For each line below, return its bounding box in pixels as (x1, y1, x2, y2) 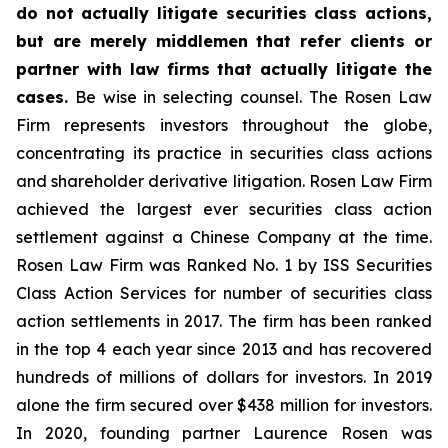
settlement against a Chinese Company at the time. (16, 227, 432, 247)
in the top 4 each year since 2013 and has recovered (16, 339, 432, 359)
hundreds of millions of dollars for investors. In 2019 (16, 367, 432, 387)
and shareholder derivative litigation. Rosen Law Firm (16, 171, 432, 191)
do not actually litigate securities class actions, (16, 3, 432, 23)
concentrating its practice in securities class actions (16, 143, 432, 163)
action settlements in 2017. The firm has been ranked (16, 311, 432, 331)
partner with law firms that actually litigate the (16, 59, 432, 79)
